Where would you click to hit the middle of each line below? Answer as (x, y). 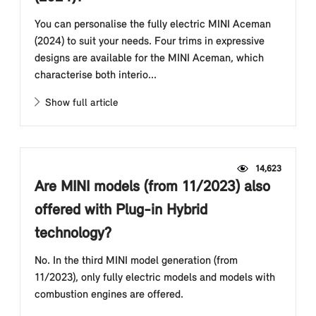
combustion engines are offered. (109, 295)
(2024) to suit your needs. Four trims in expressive (150, 42)
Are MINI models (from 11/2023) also (152, 187)
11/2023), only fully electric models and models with (155, 278)
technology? (73, 234)
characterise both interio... (96, 75)
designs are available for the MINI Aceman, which (149, 59)
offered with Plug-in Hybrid (121, 211)
